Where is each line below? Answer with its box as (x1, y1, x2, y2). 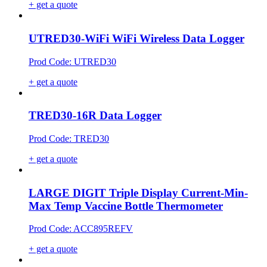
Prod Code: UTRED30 (29, 56, 116, 67)
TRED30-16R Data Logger (29, 109, 162, 122)
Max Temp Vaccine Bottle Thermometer (29, 199, 223, 212)
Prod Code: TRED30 (29, 133, 109, 144)
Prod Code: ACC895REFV (29, 223, 133, 234)
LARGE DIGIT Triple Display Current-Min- (29, 186, 248, 199)
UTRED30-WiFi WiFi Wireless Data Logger (29, 32, 244, 45)
